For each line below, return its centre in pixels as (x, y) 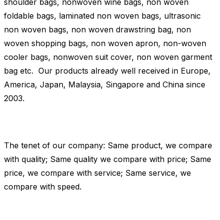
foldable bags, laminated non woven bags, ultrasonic (102, 16)
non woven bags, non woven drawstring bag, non (97, 30)
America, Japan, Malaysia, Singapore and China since (105, 85)
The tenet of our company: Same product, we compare (108, 146)
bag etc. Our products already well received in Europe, (107, 71)
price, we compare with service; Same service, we (97, 173)
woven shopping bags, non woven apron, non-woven (105, 43)
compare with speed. (43, 187)
